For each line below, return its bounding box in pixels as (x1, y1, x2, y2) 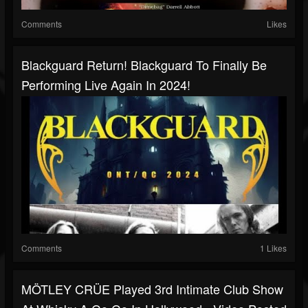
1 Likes (260, 242, 287, 254)
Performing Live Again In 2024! (21, 76, 190, 94)
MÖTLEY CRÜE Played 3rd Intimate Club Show (21, 280, 283, 298)
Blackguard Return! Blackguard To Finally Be (21, 56, 267, 74)
